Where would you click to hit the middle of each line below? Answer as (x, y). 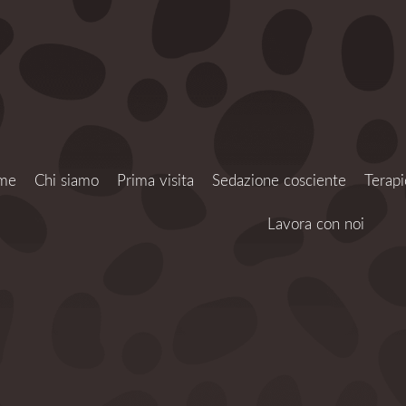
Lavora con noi (315, 224)
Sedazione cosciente (280, 181)
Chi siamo (67, 181)
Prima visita (156, 181)
